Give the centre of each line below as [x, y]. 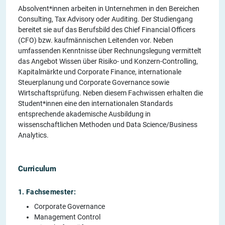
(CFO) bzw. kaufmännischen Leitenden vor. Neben [96, 40]
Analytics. [33, 135]
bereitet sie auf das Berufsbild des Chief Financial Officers [107, 29]
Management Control [67, 217]
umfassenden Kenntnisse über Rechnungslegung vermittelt [110, 50]
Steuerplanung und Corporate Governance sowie [94, 82]
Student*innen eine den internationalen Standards [95, 103]
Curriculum [37, 168]
